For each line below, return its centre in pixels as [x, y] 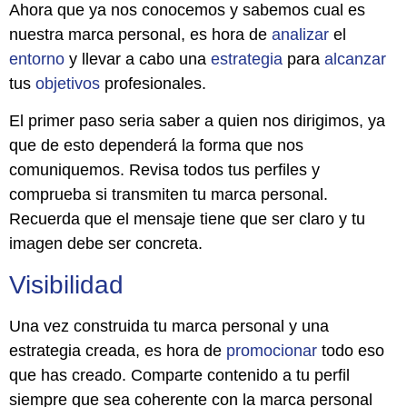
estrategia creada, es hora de [118, 350]
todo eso [351, 350]
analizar [300, 34]
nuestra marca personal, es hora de [140, 34]
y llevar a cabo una [138, 59]
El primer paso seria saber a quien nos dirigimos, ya [197, 121]
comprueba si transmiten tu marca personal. [169, 195]
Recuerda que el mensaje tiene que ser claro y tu [187, 219]
